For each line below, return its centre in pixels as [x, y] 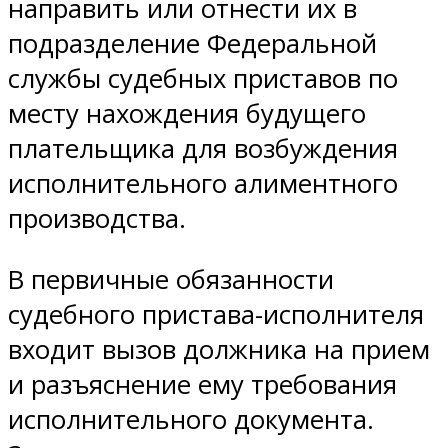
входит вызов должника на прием [219, 350]
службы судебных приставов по [203, 79]
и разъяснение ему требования [202, 385]
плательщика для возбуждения [203, 149]
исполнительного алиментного [203, 184]
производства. [97, 219]
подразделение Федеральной [192, 44]
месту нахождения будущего [187, 114]
